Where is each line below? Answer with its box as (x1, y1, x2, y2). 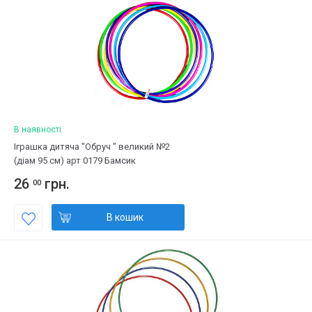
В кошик (106, 212, 143, 223)
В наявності (14, 125, 61, 134)
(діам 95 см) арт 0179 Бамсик (14, 155, 136, 166)
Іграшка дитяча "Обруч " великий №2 (14, 141, 170, 152)
